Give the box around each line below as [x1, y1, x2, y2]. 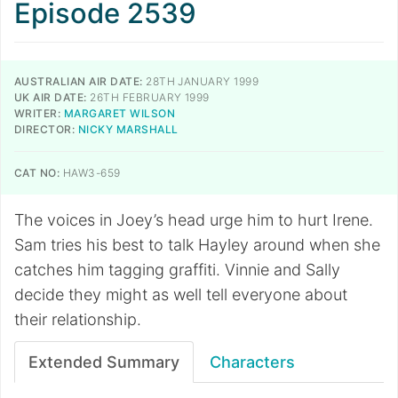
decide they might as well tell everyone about [14, 285, 347, 304]
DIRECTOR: [14, 123, 76, 136]
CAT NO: [14, 166, 60, 179]
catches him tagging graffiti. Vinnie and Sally [14, 260, 340, 279]
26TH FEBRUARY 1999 [86, 91, 210, 104]
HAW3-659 [60, 166, 121, 179]
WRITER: [14, 107, 61, 120]
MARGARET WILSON [63, 107, 176, 120]
